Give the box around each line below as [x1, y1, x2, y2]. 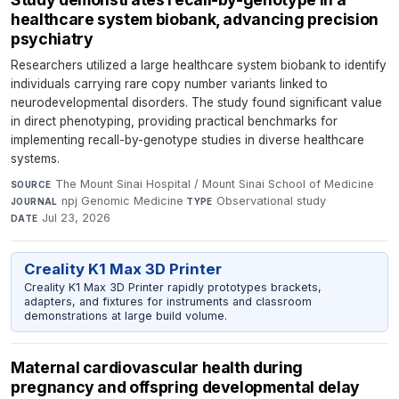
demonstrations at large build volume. [23, 308, 227, 322]
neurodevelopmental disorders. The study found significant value [11, 94, 382, 110]
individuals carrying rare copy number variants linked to [11, 76, 328, 91]
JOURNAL [11, 195, 58, 207]
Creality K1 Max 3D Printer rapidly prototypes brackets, [23, 280, 322, 294]
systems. [11, 151, 60, 166]
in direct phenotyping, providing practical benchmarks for [11, 113, 338, 128]
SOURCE [11, 178, 52, 190]
